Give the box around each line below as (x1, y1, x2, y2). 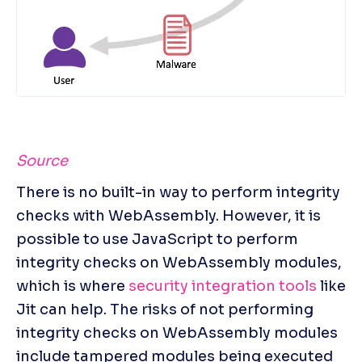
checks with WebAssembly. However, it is (16, 206, 321, 225)
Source (16, 151, 68, 170)
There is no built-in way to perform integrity (16, 183, 340, 201)
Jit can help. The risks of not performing (16, 300, 314, 318)
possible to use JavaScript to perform (16, 229, 298, 248)
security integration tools (128, 276, 317, 295)
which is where (16, 276, 128, 295)
